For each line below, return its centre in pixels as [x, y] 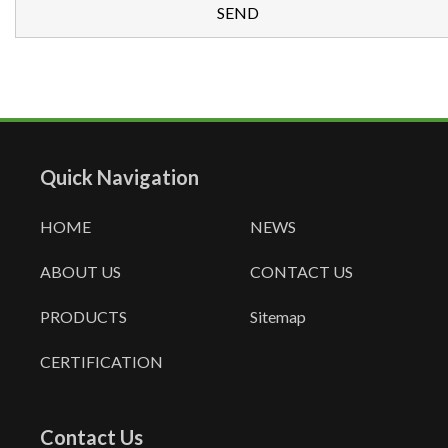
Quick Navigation [119, 176]
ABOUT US [80, 271]
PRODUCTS [83, 316]
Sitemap [278, 316]
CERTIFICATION [101, 361]
